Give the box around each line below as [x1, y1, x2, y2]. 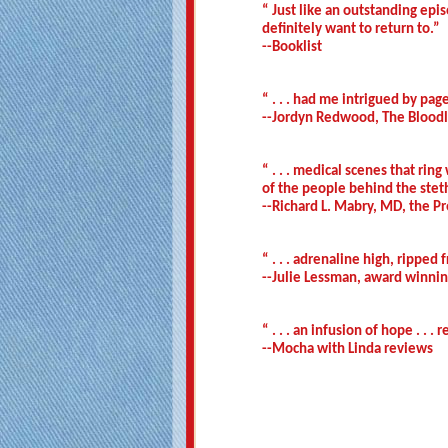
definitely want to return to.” [262, 21, 440, 37]
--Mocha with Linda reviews [262, 341, 433, 357]
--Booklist [262, 39, 322, 55]
